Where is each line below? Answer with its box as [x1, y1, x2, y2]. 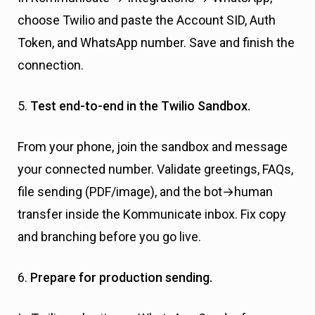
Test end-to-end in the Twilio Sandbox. [30, 98, 250, 114]
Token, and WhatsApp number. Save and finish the [18, 35, 295, 51]
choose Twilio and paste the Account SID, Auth [18, 13, 276, 28]
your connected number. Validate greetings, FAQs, [18, 162, 293, 177]
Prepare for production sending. [30, 270, 212, 285]
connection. [18, 58, 84, 73]
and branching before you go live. [18, 229, 201, 245]
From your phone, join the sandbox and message [18, 139, 288, 155]
